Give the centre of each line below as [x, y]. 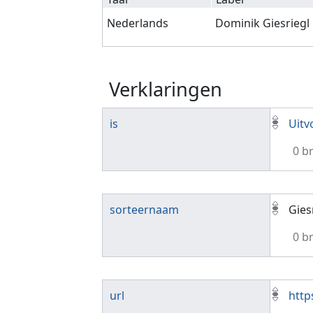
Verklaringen [166, 89]
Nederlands [138, 23]
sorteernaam [144, 209]
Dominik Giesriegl [263, 23]
